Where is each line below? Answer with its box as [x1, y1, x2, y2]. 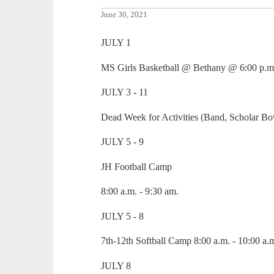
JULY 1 [101, 37, 131, 48]
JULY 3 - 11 [101, 87, 149, 98]
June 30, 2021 [101, 10, 148, 20]
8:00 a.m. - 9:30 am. [101, 186, 179, 197]
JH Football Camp [101, 161, 172, 172]
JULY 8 [101, 260, 131, 271]
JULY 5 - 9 [101, 136, 144, 147]
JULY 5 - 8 [101, 210, 144, 221]
